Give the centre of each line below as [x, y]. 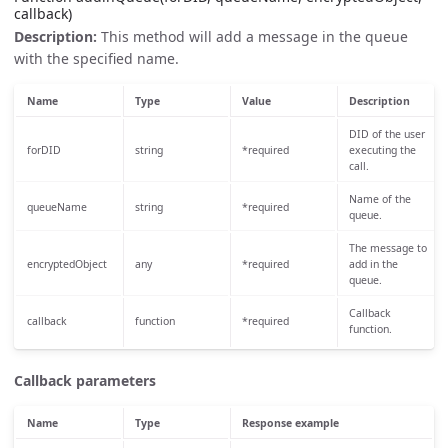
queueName [56, 206]
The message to [387, 247]
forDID [43, 149]
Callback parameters [85, 380]
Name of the [379, 198]
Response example [290, 422]
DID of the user [386, 133]
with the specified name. [96, 58]
